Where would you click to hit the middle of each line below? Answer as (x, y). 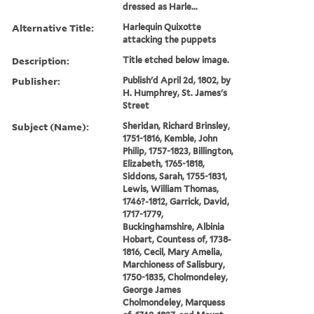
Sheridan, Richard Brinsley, (177, 125)
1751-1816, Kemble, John (170, 138)
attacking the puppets (170, 39)
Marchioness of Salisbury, (174, 264)
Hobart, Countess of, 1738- (177, 239)
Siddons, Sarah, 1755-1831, (175, 176)
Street (136, 105)
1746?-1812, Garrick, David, (176, 201)
